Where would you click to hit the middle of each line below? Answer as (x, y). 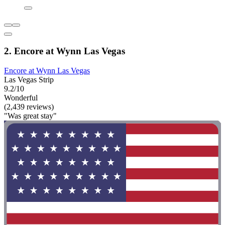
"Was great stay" (30, 116)
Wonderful (21, 97)
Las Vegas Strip (29, 79)
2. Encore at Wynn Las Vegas (65, 51)
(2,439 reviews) (29, 106)
